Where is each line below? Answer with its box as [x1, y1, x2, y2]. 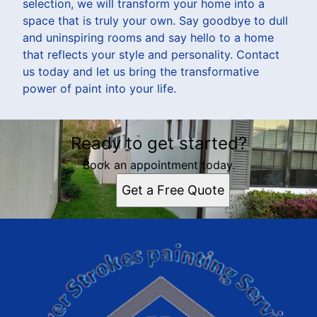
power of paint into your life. [23, 81, 176, 96]
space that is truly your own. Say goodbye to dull [23, 13, 288, 28]
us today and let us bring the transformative [23, 64, 259, 79]
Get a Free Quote [121, 182, 224, 197]
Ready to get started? [70, 132, 247, 154]
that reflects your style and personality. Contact [23, 47, 279, 62]
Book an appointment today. [82, 157, 235, 172]
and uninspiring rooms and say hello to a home [23, 30, 274, 45]
